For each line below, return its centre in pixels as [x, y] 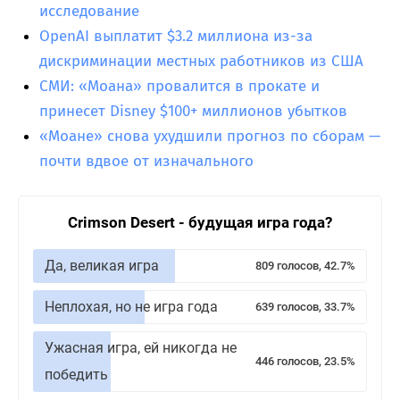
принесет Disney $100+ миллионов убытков [193, 111]
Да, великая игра [102, 265]
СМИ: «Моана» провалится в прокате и [179, 86]
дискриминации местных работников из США [201, 61]
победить [76, 374]
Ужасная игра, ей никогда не [141, 347]
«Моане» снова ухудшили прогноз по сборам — [210, 136]
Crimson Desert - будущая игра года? [200, 222]
